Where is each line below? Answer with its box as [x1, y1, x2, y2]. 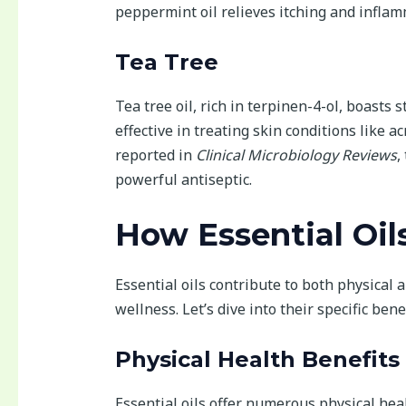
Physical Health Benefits [114, 345, 400, 372]
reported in [114, 144, 196, 165]
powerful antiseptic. [114, 169, 252, 189]
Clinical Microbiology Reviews [195, 144, 397, 165]
